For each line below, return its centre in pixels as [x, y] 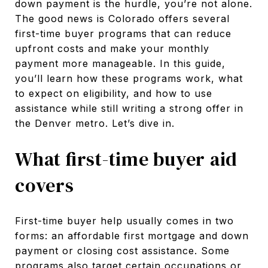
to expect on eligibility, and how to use [114, 93]
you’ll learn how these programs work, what [129, 78]
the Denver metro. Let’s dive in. [95, 123]
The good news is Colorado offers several [122, 19]
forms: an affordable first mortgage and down [132, 235]
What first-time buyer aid [126, 159]
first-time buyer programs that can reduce [123, 33]
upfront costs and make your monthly [112, 48]
